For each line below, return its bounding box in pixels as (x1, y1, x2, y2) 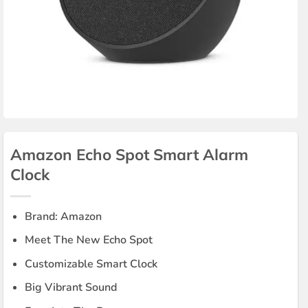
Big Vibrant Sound (24, 280, 117, 296)
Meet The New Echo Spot (24, 232, 153, 248)
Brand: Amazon (24, 208, 102, 224)
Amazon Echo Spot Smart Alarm (10, 144, 248, 164)
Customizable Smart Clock (24, 256, 157, 272)
